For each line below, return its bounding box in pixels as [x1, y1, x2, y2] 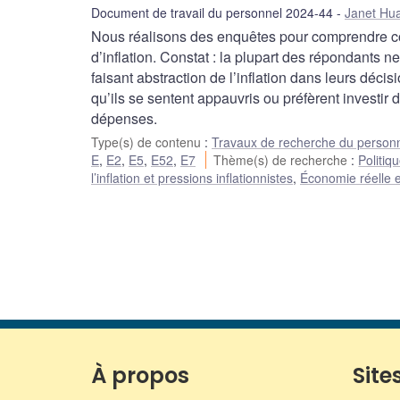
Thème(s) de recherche [213, 151, 352, 170]
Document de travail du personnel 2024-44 [91, 4, 333, 22]
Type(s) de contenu [91, 133, 204, 152]
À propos [91, 361, 189, 391]
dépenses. [91, 108, 157, 129]
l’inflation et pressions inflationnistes [91, 169, 293, 187]
